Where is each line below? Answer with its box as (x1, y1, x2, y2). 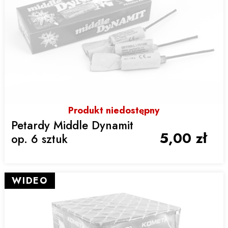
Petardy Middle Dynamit (11, 117, 134, 134)
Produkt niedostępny (68, 103, 160, 117)
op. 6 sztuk (11, 131, 68, 148)
